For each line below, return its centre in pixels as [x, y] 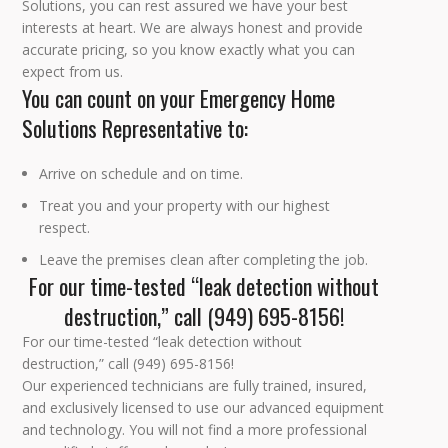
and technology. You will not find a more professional [195, 430]
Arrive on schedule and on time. [141, 174]
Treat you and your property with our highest [185, 206]
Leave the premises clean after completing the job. [204, 260]
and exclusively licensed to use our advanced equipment [203, 408]
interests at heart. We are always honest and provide [193, 28]
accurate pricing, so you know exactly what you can [189, 50]
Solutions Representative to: [135, 128]
